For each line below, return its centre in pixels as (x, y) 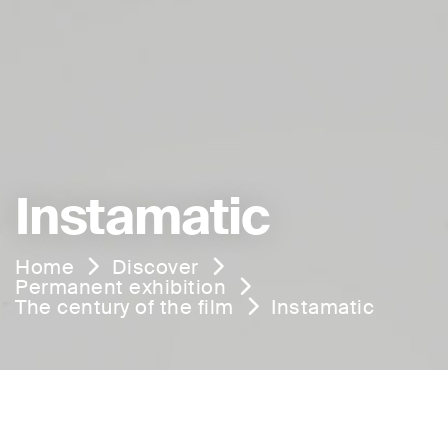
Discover (155, 266)
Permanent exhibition (120, 286)
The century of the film (124, 306)
